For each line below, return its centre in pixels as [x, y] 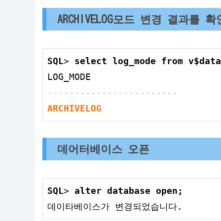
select [91, 61]
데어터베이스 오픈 [104, 148]
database [129, 190]
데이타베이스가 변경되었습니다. [115, 206]
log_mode [134, 61]
